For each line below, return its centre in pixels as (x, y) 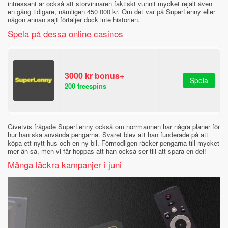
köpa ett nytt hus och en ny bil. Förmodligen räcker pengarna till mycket (113, 143)
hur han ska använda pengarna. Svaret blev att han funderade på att (108, 135)
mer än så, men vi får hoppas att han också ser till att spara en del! (107, 151)
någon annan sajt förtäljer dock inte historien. (74, 20)
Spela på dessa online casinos (65, 33)
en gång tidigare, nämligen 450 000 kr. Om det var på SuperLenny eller (111, 11)
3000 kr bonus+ (94, 76)
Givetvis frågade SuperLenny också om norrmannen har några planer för (114, 126)
